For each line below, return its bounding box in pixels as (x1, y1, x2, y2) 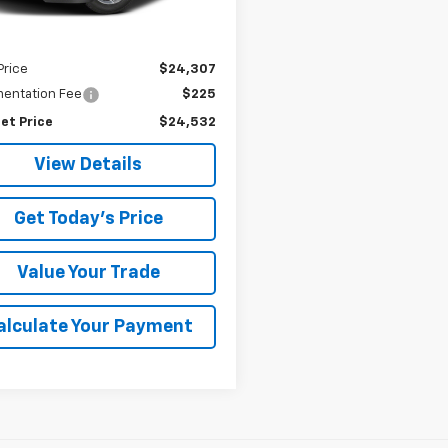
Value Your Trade (16, 263, 160, 282)
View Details (34, 155, 142, 174)
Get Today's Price (13, 209, 163, 228)
